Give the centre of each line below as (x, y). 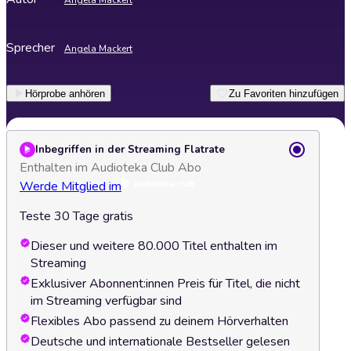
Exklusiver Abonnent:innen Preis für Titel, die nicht (165, 284)
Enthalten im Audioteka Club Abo (110, 168)
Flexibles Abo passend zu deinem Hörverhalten (159, 321)
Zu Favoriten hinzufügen (284, 93)
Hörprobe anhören (65, 93)
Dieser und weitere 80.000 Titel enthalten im (154, 246)
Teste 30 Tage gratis (76, 216)
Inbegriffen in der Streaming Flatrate (130, 150)
